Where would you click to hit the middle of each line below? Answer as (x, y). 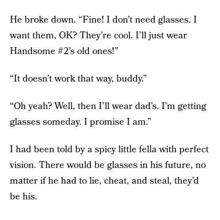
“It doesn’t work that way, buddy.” (78, 79)
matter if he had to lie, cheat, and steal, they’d (104, 181)
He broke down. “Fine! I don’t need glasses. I (103, 20)
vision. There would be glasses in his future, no (108, 165)
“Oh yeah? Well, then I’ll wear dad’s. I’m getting (108, 106)
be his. (24, 196)
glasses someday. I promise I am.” (81, 122)
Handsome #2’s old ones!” (64, 51)
